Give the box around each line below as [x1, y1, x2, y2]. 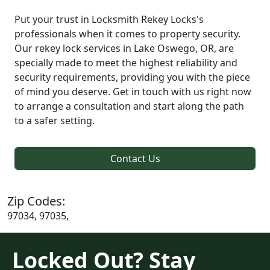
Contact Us [110, 151, 160, 165]
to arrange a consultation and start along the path [14, 99, 244, 113]
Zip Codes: [7, 192, 65, 209]
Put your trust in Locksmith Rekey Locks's [14, 12, 204, 26]
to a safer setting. [14, 113, 95, 127]
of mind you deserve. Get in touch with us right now [14, 84, 251, 98]
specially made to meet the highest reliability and [14, 55, 237, 69]
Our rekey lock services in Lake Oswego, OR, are [14, 41, 234, 55]
